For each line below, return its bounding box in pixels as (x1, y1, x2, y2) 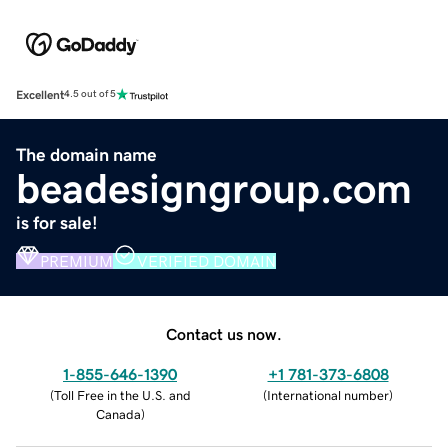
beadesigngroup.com (16, 167, 412, 210)
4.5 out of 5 (64, 89, 116, 100)
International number (267, 388, 389, 402)
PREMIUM (40, 252, 113, 269)
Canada (95, 407, 141, 421)
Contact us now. (166, 325, 282, 342)
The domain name (16, 145, 157, 164)
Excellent (16, 88, 64, 101)
